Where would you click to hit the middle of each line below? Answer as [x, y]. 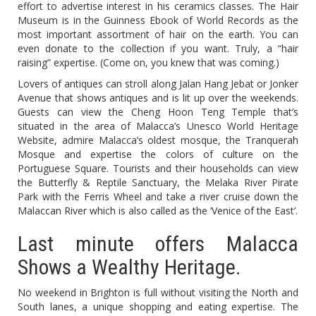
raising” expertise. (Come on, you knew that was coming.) [148, 63]
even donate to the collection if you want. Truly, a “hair [158, 49]
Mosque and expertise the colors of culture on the [158, 154]
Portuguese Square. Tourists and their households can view [158, 169]
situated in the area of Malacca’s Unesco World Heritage [158, 126]
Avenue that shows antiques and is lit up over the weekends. [158, 98]
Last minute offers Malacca [158, 244]
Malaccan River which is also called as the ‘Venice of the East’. [158, 211]
